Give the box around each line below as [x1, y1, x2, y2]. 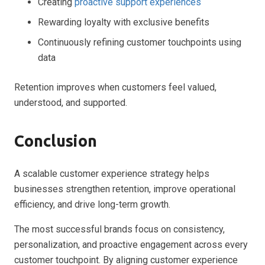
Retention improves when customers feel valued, [14, 81, 216, 93]
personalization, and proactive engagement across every [14, 238, 248, 250]
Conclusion [14, 131, 97, 150]
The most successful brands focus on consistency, [14, 223, 225, 235]
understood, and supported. [14, 96, 127, 108]
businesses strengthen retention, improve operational [14, 183, 235, 195]
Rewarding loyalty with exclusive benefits [38, 16, 209, 28]
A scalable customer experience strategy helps [14, 167, 209, 179]
